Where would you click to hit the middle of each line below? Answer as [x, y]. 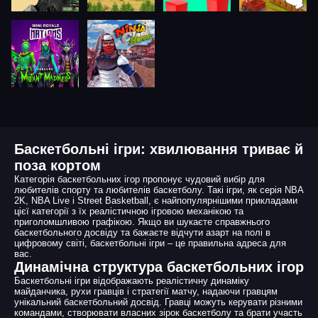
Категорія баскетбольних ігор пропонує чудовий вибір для [139, 179]
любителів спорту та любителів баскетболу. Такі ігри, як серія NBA [159, 190]
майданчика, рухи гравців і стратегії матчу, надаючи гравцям [146, 291]
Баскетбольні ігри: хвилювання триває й [159, 149]
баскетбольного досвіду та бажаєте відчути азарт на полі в [142, 232]
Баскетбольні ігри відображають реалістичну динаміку [132, 281]
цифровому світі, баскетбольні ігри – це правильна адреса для [150, 243]
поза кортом [57, 165]
